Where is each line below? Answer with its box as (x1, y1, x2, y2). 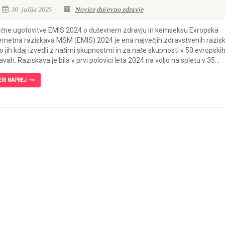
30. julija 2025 (11, 6, 51, 14)
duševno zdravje (96, 6, 143, 14)
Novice (74, 6, 95, 14)
